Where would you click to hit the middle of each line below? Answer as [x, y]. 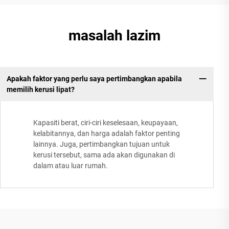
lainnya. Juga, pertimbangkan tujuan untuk [101, 144]
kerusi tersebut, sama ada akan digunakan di [104, 155]
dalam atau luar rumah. [71, 166]
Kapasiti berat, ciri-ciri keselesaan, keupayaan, [106, 123]
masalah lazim [114, 35]
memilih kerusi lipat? [40, 89]
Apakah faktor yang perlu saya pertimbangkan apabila [94, 78]
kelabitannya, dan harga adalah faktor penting [107, 134]
